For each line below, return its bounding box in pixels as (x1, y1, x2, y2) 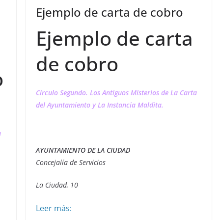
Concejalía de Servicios (35, 158, 106, 167)
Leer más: (35, 203, 72, 214)
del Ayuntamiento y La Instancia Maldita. (35, 100, 164, 110)
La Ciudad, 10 (35, 180, 78, 190)
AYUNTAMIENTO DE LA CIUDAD (35, 145, 130, 155)
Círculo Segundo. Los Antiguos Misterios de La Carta (35, 88, 197, 97)
